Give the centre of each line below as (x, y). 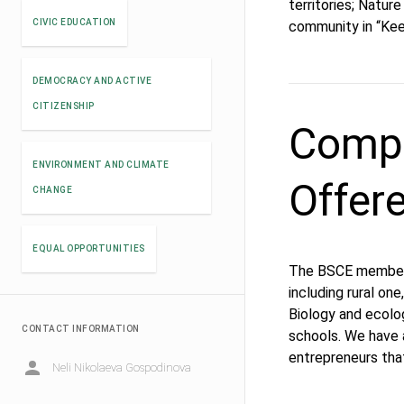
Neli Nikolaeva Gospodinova (122, 367)
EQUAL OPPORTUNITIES (89, 248)
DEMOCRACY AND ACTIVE (92, 81)
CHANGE (52, 190)
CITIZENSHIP (64, 106)
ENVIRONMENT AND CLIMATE (101, 165)
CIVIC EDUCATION (74, 22)
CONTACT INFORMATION (81, 329)
